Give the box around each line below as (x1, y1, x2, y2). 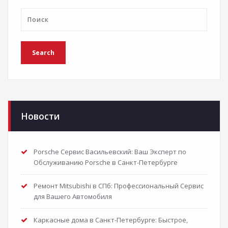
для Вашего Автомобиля (34, 191, 112, 201)
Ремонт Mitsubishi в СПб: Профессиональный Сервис (34, 181, 204, 190)
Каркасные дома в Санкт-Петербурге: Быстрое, (34, 215, 188, 224)
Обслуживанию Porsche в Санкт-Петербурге (34, 157, 178, 167)
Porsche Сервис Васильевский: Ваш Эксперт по (34, 147, 186, 156)
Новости (21, 109, 60, 122)
